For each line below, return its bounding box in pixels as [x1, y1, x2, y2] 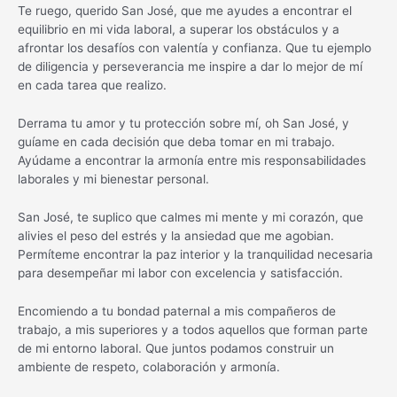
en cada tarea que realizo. [18, 77, 167, 92]
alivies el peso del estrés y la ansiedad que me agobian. [18, 228, 334, 243]
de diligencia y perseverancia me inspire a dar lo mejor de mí [18, 58, 362, 74]
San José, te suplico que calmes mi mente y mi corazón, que [18, 209, 363, 224]
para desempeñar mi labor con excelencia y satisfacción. [18, 265, 343, 280]
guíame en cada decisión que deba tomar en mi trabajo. [18, 134, 335, 149]
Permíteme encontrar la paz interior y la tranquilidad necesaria [18, 246, 373, 261]
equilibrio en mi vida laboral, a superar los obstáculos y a [18, 21, 339, 36]
